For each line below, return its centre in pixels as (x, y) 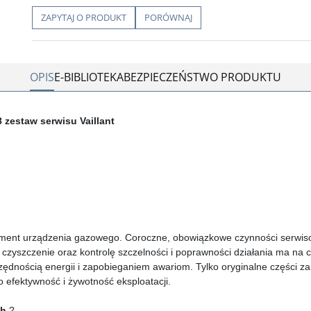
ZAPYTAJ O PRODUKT (84, 17)
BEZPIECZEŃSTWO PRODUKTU (202, 77)
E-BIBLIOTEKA (89, 77)
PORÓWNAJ (168, 17)
